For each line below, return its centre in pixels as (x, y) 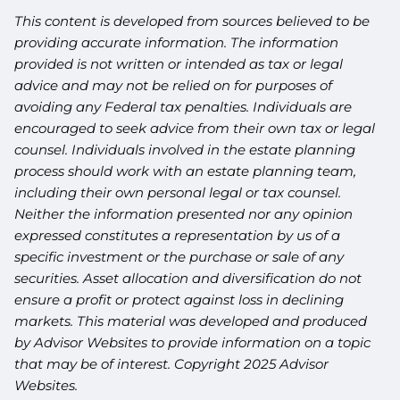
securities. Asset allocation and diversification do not (188, 279)
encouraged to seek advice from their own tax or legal (195, 129)
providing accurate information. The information (177, 43)
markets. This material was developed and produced (191, 321)
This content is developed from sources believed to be (192, 21)
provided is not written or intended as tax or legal (179, 64)
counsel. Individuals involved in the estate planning (185, 150)
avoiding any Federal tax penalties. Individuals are (183, 107)
